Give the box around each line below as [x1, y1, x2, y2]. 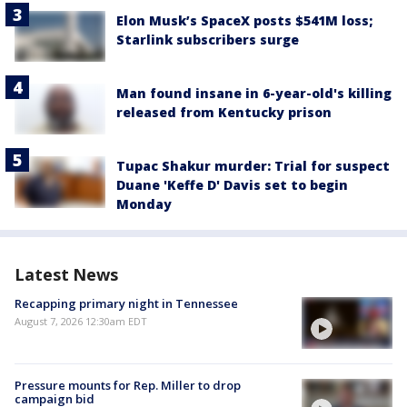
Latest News [15, 263, 118, 286]
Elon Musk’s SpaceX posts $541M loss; [116, 12, 372, 30]
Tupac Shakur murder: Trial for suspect [116, 157, 390, 175]
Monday [116, 195, 172, 213]
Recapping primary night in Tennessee [15, 295, 238, 313]
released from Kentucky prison [116, 104, 332, 122]
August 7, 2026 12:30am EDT [15, 314, 147, 329]
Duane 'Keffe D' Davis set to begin [116, 176, 348, 194]
